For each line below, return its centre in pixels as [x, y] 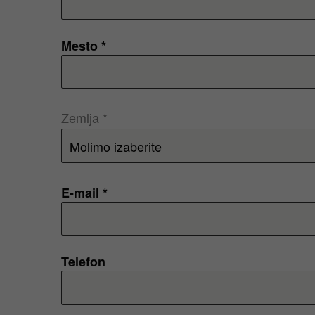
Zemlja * [84, 117]
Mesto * [84, 45]
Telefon [83, 262]
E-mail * [84, 192]
